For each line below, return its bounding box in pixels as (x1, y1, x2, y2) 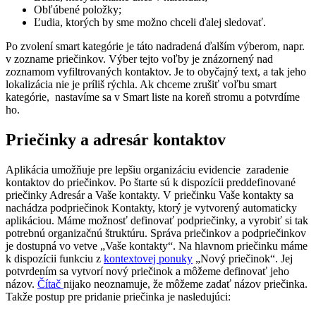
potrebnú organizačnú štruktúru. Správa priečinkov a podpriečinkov (6, 226, 306, 239)
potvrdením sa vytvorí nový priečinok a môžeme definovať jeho (6, 265, 289, 277)
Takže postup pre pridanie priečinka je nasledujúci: (6, 290, 231, 303)
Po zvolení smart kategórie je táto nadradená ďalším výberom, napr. (6, 40, 305, 53)
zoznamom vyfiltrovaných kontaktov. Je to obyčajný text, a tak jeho (6, 66, 306, 78)
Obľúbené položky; (34, 4, 121, 16)
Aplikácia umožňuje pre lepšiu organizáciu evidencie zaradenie (6, 163, 288, 176)
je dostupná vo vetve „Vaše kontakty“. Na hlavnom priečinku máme (6, 239, 308, 252)
